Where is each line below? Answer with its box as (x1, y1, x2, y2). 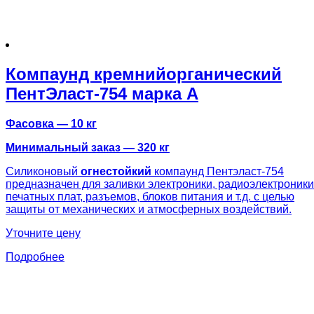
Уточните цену (6, 227, 81, 240)
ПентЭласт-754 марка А (6, 84, 198, 104)
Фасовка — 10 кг (6, 118, 97, 130)
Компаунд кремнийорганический (6, 64, 282, 84)
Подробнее (6, 251, 64, 264)
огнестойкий (81, 165, 151, 178)
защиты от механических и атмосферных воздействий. (6, 203, 292, 216)
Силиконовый (6, 165, 81, 178)
